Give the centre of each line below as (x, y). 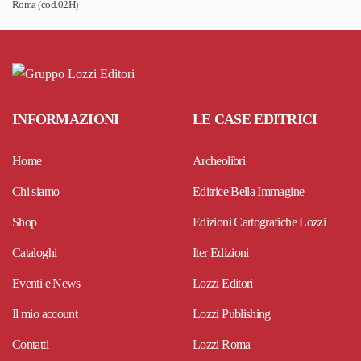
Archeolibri (219, 161)
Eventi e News (46, 284)
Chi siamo (36, 192)
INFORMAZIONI (66, 120)
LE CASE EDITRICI (255, 120)
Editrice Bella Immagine (249, 192)
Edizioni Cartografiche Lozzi (259, 222)
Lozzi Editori (223, 284)
